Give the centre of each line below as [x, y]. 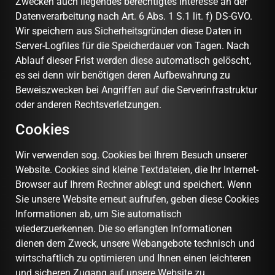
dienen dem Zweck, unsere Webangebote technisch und [135, 243]
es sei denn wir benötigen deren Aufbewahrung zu [123, 75]
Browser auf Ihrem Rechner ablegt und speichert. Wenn [134, 184]
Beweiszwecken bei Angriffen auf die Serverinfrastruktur [136, 90]
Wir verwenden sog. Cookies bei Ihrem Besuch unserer [131, 155]
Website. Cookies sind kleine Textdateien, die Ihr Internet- [137, 169]
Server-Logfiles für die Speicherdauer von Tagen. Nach [132, 45]
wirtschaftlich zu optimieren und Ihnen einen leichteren [133, 258]
